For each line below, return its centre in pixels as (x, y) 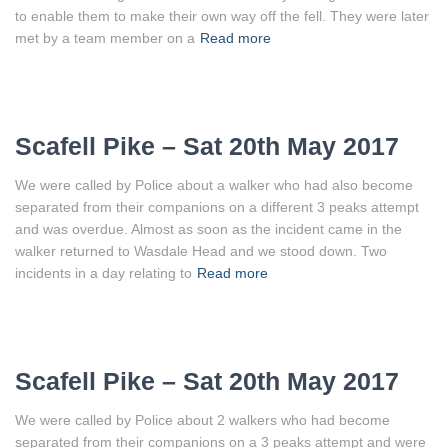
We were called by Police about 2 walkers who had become (202, 419)
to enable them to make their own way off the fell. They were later (222, 15)
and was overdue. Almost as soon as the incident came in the (208, 228)
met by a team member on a (105, 37)
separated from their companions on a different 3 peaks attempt (217, 206)
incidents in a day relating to (103, 272)
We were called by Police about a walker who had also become (214, 184)
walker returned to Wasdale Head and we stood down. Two (201, 250)
